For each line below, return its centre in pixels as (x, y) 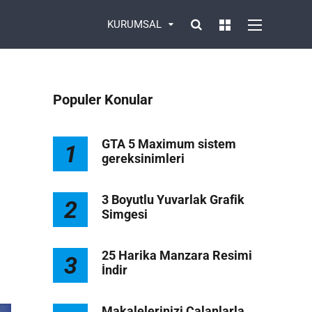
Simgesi (125, 214)
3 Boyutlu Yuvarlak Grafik (173, 200)
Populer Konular (103, 100)
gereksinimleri (143, 158)
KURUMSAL (134, 24)
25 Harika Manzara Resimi (177, 255)
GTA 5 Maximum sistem (169, 144)
